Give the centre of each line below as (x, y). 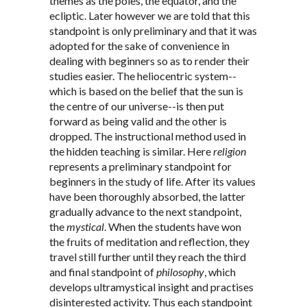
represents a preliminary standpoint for (140, 167)
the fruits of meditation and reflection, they (149, 242)
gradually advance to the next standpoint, (145, 212)
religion (230, 151)
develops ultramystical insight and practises (151, 287)
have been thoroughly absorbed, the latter (147, 197)
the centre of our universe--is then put (137, 106)
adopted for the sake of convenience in (139, 46)
